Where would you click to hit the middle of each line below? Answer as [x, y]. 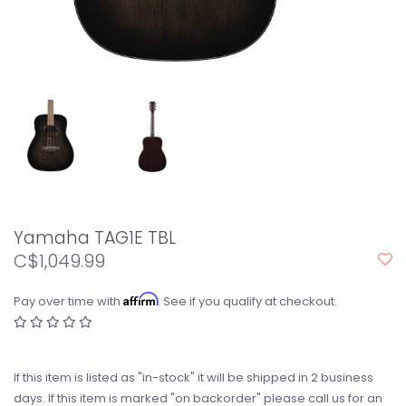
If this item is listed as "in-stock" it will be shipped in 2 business [193, 377]
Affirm [140, 299]
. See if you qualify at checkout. [247, 301]
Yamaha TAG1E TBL [95, 238]
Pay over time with [68, 301]
